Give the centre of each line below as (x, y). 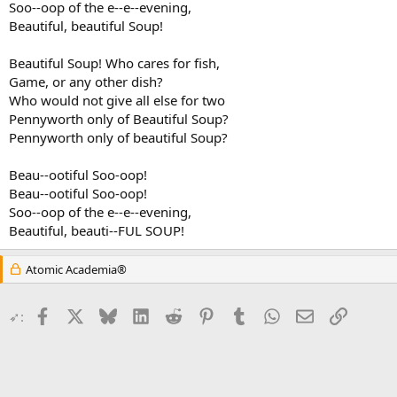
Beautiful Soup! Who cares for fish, (114, 62)
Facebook (79, 314)
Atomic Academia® (74, 269)
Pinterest (241, 314)
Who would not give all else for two (117, 100)
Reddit (201, 314)
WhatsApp (312, 314)
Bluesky (140, 314)
